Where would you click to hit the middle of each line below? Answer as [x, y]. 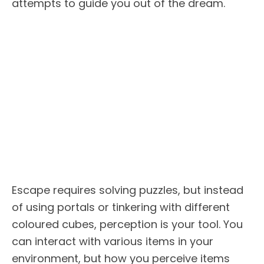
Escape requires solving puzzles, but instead [128, 190]
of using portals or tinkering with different [121, 207]
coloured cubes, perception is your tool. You [127, 225]
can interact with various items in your [113, 242]
